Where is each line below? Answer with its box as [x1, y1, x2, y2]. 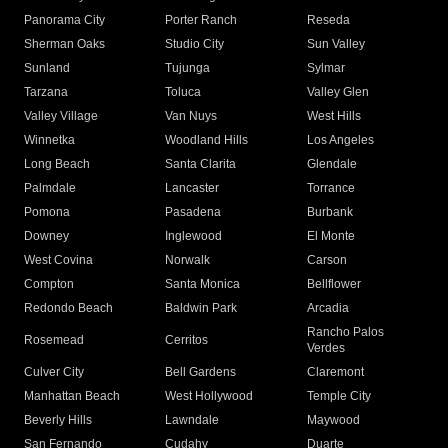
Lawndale [165, 413, 220, 428]
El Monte [306, 229, 355, 244]
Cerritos [165, 333, 209, 348]
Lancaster [165, 181, 220, 196]
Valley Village [24, 109, 98, 124]
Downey [24, 229, 69, 244]
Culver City [24, 365, 84, 380]
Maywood [306, 413, 360, 428]
